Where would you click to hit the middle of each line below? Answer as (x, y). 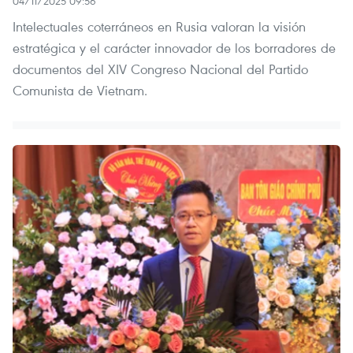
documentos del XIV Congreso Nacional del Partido (160, 69)
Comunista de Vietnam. (80, 91)
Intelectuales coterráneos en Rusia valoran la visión (159, 27)
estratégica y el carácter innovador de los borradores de (174, 48)
